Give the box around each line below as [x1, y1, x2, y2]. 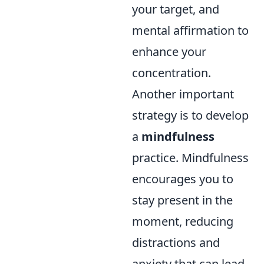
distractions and [132, 235, 220, 251]
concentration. [132, 65, 211, 81]
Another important [132, 86, 234, 103]
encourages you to [132, 171, 233, 187]
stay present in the [132, 192, 233, 209]
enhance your [132, 44, 206, 60]
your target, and [132, 1, 219, 18]
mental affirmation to [132, 22, 249, 39]
